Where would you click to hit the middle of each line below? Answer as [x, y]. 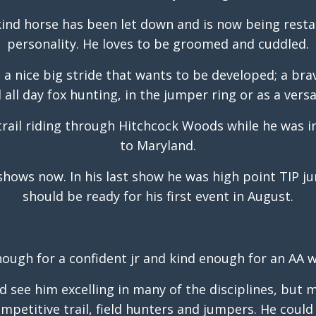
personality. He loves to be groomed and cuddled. [158, 44]
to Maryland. [158, 146]
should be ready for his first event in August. [158, 196]
